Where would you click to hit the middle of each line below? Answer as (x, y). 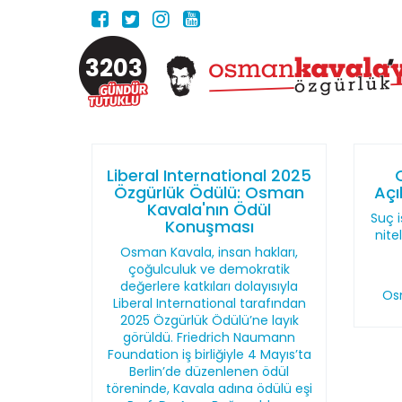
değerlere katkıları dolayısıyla (210, 286)
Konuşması (209, 227)
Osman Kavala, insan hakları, (210, 252)
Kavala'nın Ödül (210, 210)
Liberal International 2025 (210, 175)
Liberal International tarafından (209, 303)
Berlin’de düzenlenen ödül (210, 371)
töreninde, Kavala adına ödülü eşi (210, 389)
